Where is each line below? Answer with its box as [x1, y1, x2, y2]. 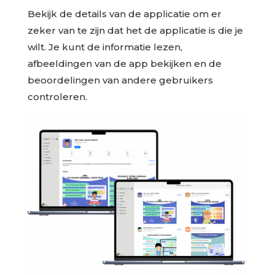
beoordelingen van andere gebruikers [27, 74, 213, 86]
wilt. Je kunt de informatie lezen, [27, 41, 182, 53]
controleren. [27, 90, 87, 103]
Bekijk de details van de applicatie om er [27, 7, 222, 20]
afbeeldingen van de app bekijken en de [27, 57, 222, 69]
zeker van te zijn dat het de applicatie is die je [27, 24, 243, 36]
